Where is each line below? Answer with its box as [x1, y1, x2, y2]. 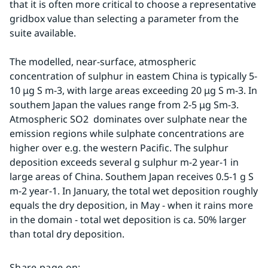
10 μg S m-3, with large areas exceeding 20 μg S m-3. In [10, 84, 257, 97]
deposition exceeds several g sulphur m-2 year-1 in [10, 156, 239, 169]
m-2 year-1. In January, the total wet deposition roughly [10, 184, 258, 197]
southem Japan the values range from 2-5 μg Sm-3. [10, 98, 239, 111]
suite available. [10, 26, 76, 39]
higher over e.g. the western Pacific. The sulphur [10, 141, 229, 154]
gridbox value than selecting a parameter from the [10, 12, 239, 25]
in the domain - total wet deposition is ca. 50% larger [10, 213, 246, 226]
